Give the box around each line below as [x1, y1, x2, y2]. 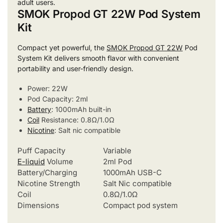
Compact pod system [103, 201, 178, 211]
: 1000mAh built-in [51, 105, 111, 114]
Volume [45, 157, 73, 167]
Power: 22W [27, 84, 68, 93]
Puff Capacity [17, 146, 65, 156]
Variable [103, 146, 131, 156]
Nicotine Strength [17, 179, 80, 189]
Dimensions [17, 201, 59, 211]
